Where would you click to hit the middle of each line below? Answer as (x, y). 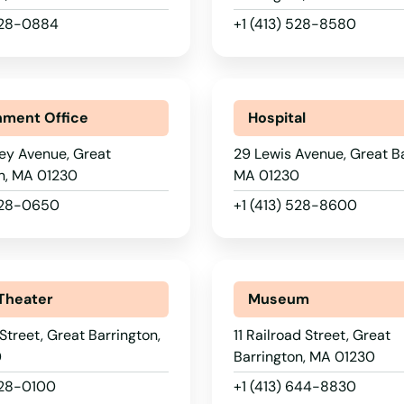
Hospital (276, 118)
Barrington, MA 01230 (304, 357)
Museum (278, 299)
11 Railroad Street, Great (312, 335)
